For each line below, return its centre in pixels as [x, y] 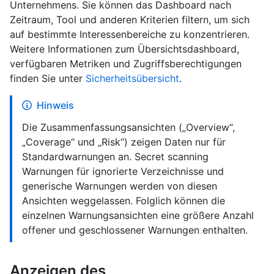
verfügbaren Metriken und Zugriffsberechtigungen [126, 64]
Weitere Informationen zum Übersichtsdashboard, [124, 49]
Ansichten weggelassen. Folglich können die [124, 201]
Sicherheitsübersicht [132, 78]
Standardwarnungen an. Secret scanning [115, 157]
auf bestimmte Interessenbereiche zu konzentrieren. [130, 34]
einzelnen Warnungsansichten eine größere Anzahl [138, 215]
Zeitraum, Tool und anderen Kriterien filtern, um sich [130, 20]
